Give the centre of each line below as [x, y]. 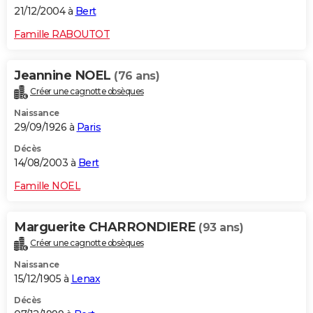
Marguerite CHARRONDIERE [106, 227]
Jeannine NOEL [64, 75]
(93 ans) [221, 227]
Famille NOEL [47, 185]
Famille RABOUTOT [62, 34]
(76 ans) [137, 75]
